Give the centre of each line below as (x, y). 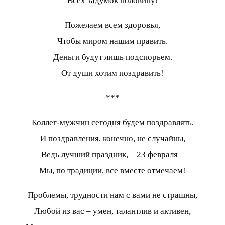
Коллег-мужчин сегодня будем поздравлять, (113, 122)
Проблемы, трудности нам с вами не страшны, (113, 195)
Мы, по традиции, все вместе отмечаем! (113, 170)
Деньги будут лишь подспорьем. (113, 57)
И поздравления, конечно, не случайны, (113, 138)
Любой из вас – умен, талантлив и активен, (113, 211)
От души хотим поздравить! (113, 73)
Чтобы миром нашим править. (113, 41)
